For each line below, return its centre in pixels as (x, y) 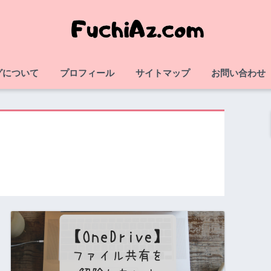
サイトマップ (163, 73)
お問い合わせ (238, 73)
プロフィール (87, 73)
